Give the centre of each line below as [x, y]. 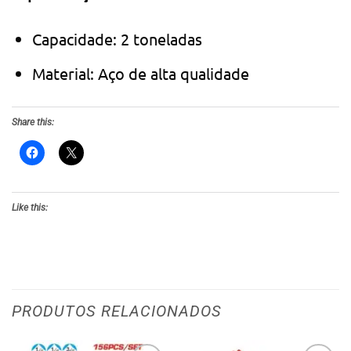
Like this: [30, 208]
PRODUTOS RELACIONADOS [117, 311]
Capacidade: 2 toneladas [118, 38]
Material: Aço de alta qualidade [141, 73]
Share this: [33, 122]
